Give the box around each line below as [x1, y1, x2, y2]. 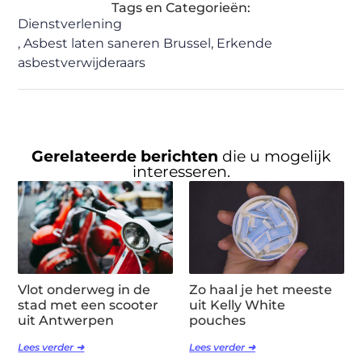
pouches [189, 313, 246, 329]
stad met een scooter [18, 297, 159, 314]
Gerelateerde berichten [32, 147, 222, 166]
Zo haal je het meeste [189, 282, 332, 298]
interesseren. [132, 162, 230, 182]
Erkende [217, 36, 273, 52]
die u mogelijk [222, 147, 330, 166]
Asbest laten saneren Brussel [23, 36, 212, 52]
